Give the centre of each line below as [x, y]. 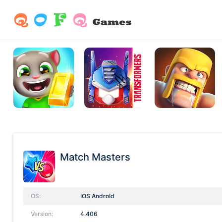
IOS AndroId [97, 196]
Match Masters [95, 157]
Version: [42, 214]
